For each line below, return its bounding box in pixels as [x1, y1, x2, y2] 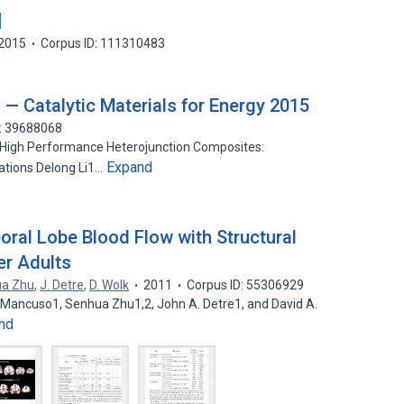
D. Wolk [89, 278, 130, 292]
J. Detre [40, 278, 85, 292]
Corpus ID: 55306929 [187, 278, 305, 292]
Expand [106, 159, 153, 176]
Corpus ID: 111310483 [41, 36, 166, 50]
